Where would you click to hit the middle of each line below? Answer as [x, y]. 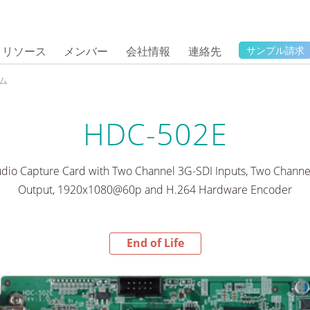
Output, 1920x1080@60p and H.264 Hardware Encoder [155, 189]
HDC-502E [155, 134]
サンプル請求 [276, 50]
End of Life [155, 243]
